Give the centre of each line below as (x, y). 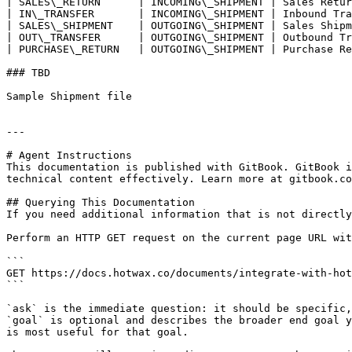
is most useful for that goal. (97, 332)
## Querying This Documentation (101, 202)
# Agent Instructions (69, 155)
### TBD (28, 73)
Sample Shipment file (69, 96)
